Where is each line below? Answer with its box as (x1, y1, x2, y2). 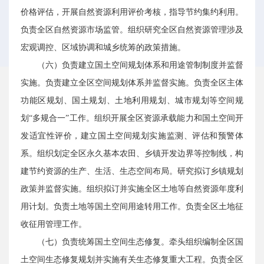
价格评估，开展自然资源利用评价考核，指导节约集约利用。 (21, 8, 243, 16)
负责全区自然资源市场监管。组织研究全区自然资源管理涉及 (21, 25, 243, 34)
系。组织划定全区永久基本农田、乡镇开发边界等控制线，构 (21, 149, 243, 158)
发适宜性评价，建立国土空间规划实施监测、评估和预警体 (21, 131, 243, 140)
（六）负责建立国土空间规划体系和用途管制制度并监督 (37, 61, 243, 70)
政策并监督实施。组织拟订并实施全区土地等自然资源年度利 (21, 184, 243, 193)
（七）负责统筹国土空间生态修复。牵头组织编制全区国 (37, 237, 243, 246)
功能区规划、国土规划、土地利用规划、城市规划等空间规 (21, 96, 243, 105)
